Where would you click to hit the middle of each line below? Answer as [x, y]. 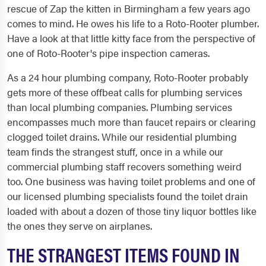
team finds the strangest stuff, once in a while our [115, 151]
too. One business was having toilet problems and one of [131, 181]
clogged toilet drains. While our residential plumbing [122, 137]
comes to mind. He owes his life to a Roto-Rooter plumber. [133, 23]
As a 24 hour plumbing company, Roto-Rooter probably [128, 77]
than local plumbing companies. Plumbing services [120, 107]
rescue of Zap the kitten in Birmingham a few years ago [129, 8]
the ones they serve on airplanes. [80, 226]
